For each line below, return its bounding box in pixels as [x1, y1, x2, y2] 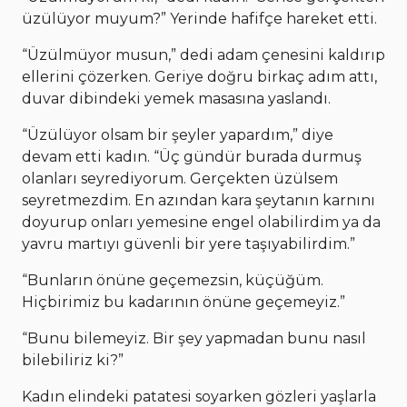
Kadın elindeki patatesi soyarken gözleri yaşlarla [22, 387, 376, 405]
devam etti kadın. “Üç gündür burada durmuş [22, 147, 362, 165]
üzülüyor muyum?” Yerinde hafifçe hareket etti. [22, 9, 377, 27]
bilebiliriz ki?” [22, 351, 124, 369]
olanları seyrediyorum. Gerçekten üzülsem [22, 169, 338, 187]
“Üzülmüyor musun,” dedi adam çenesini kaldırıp [22, 45, 385, 64]
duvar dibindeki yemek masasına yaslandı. [22, 89, 331, 107]
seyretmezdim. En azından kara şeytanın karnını [22, 191, 375, 209]
